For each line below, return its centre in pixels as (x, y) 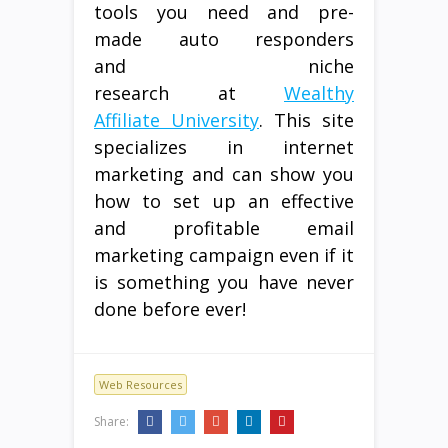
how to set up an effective (224, 200)
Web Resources (140, 384)
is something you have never (224, 281)
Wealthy (319, 92)
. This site (306, 119)
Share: (113, 421)
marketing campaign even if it (224, 254)
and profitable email (224, 227)
